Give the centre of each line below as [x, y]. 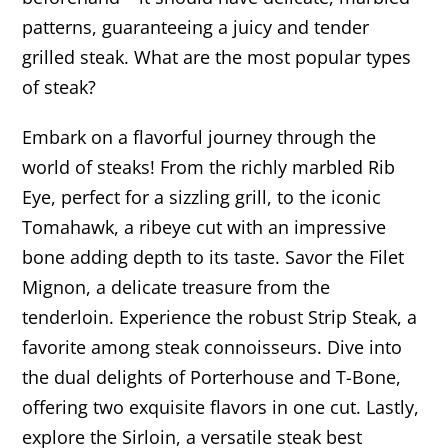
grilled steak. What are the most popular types [217, 57]
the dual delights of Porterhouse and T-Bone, [212, 377]
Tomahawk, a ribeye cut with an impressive [204, 227]
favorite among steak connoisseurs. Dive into [212, 347]
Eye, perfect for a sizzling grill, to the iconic [202, 197]
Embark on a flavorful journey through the [199, 137]
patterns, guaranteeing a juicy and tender [196, 27]
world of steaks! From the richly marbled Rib [209, 167]
